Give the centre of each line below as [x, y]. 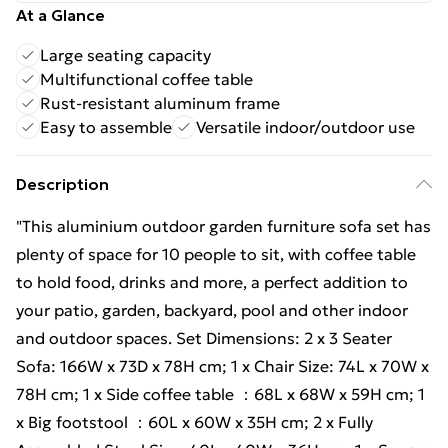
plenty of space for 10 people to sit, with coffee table [216, 254]
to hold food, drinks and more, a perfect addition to [212, 282]
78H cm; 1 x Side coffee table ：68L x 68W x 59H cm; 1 [220, 394]
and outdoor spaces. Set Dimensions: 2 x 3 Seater [204, 338]
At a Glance [60, 15]
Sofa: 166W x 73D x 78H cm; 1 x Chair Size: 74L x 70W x [222, 366]
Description [62, 184]
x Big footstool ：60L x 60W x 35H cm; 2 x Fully [194, 422]
